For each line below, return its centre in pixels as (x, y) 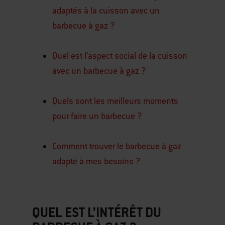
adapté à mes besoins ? (96, 161)
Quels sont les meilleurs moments (115, 101)
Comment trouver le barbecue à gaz (117, 146)
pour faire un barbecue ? (97, 116)
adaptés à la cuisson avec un (106, 11)
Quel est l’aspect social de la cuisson (120, 56)
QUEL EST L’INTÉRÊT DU (97, 212)
